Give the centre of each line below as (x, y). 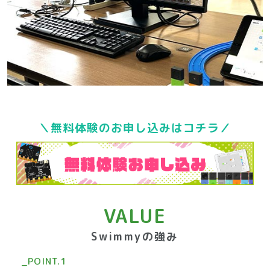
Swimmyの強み (135, 236)
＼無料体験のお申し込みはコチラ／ (135, 127)
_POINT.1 (44, 261)
